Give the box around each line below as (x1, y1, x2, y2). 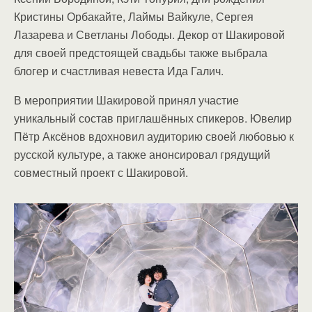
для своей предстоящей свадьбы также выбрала (14, 45, 267, 61)
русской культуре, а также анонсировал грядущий (14, 146, 270, 162)
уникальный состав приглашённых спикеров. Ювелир (14, 110, 292, 126)
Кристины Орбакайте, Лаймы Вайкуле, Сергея (14, 8, 253, 24)
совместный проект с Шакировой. (14, 164, 188, 180)
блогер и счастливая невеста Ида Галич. (14, 63, 224, 79)
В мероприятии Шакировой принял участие (14, 92, 239, 108)
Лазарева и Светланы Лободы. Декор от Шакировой (14, 26, 285, 42)
